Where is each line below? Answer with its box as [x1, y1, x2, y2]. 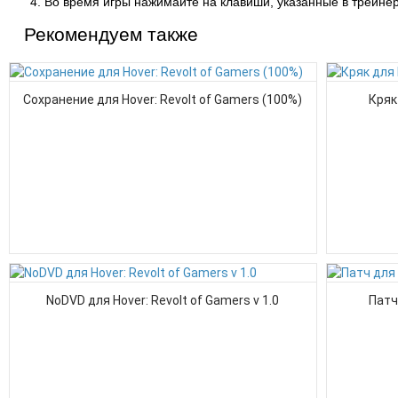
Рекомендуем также [24, 24, 198, 44]
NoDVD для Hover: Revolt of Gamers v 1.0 [46, 293, 280, 307]
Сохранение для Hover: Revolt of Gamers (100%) [23, 92, 303, 107]
